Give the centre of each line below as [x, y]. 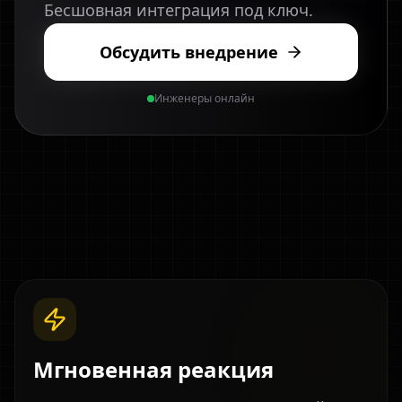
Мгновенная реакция [153, 369]
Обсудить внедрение [188, 52]
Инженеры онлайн [205, 98]
